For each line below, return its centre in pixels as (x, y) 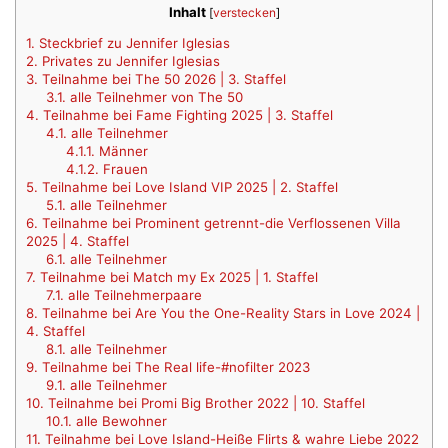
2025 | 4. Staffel (77, 241)
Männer (121, 151)
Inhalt (187, 12)
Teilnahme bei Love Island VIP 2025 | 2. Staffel (188, 187)
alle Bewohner (119, 421)
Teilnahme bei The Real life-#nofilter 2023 (174, 367)
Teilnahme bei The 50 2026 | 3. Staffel (162, 79)
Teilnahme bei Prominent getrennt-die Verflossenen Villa (219, 223)
